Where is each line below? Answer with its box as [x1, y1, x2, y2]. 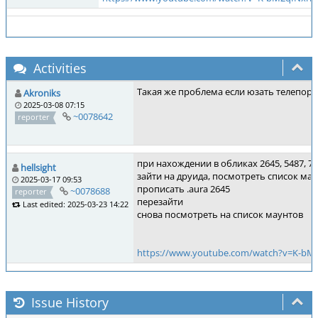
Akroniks [23, 87, 60, 99]
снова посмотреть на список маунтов [137, 208, 303, 221]
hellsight [21, 161, 56, 174]
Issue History [28, 294, 109, 311]
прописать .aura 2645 [137, 182, 230, 195]
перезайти [137, 195, 183, 208]
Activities [30, 60, 87, 77]
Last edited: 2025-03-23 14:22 [21, 198, 128, 209]
